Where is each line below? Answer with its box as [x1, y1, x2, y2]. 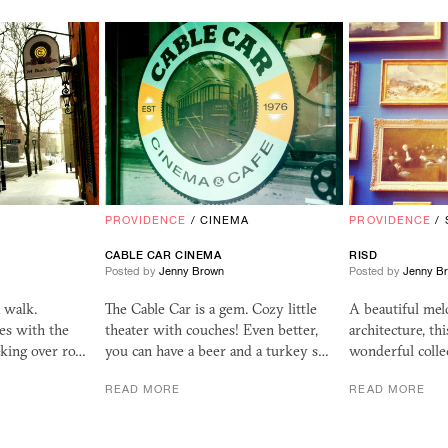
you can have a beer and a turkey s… [104, 342, 329, 361]
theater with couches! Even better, [104, 321, 318, 340]
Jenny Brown [158, 265, 224, 278]
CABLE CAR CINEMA [104, 249, 222, 262]
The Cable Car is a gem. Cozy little [104, 300, 317, 319]
